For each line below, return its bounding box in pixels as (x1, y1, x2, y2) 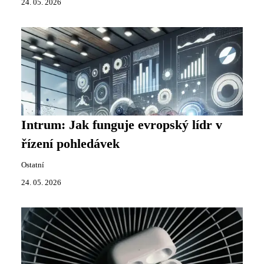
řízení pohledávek (21, 137, 120, 151)
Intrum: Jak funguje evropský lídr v (21, 118, 222, 133)
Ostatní (21, 161, 44, 170)
